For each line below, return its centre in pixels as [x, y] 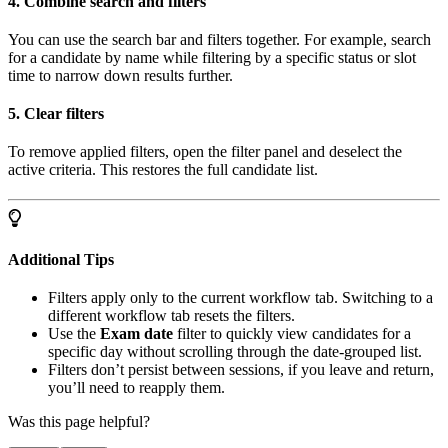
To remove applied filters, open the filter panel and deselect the [205, 151]
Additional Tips [61, 259]
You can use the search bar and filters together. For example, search [219, 39]
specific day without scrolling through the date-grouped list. [235, 351]
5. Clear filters [56, 113]
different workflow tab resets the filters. [171, 315]
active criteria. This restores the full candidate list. [163, 169]
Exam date [136, 333]
